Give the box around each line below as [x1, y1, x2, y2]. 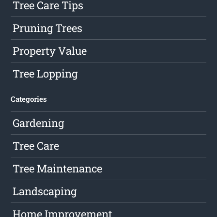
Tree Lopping [13, 66, 78, 80]
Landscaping [13, 184, 77, 198]
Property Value [13, 43, 87, 58]
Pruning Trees [13, 20, 83, 35]
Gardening [13, 115, 64, 130]
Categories [11, 93, 47, 104]
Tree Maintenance [13, 161, 103, 175]
